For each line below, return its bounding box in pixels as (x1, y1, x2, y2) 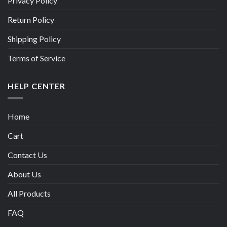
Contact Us (8, 150, 47, 160)
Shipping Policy (8, 33, 61, 44)
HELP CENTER (8, 81, 65, 91)
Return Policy (8, 14, 54, 24)
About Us (8, 169, 41, 179)
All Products (8, 188, 51, 199)
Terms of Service (8, 53, 65, 63)
